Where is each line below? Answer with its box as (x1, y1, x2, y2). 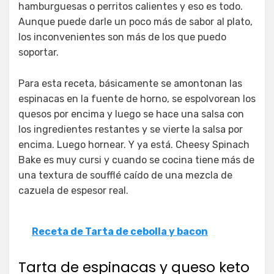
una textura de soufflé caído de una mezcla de (18, 169, 232, 181)
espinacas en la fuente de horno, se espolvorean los (18, 92, 256, 105)
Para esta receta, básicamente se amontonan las (18, 77, 242, 89)
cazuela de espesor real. (18, 184, 128, 196)
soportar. (18, 46, 59, 58)
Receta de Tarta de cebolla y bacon (32, 225, 208, 237)
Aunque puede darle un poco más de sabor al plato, (18, 15, 253, 28)
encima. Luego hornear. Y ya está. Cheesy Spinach (18, 138, 250, 150)
